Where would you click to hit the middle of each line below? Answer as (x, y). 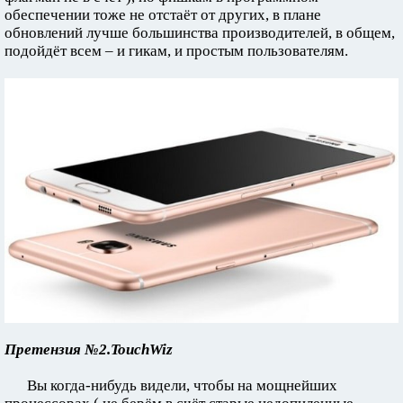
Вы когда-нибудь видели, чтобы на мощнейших (182, 385)
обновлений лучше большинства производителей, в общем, (200, 33)
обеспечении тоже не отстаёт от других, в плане (163, 15)
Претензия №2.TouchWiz (89, 349)
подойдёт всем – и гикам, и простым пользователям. (176, 51)
